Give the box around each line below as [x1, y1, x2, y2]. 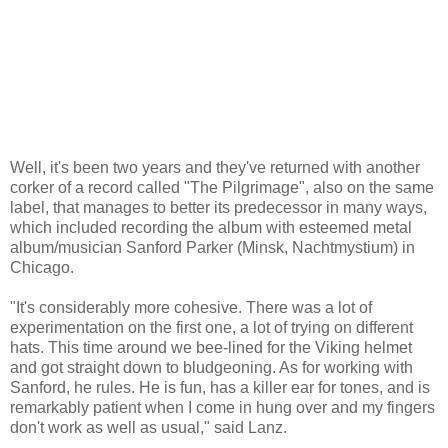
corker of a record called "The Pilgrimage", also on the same [10, 178, 434, 196]
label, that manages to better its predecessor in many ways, [10, 198, 427, 216]
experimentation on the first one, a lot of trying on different [10, 318, 413, 336]
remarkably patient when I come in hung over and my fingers [10, 398, 435, 416]
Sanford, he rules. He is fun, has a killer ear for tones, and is [10, 378, 430, 396]
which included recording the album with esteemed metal [10, 218, 412, 236]
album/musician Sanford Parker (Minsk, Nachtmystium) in [10, 238, 415, 256]
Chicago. [10, 258, 74, 276]
